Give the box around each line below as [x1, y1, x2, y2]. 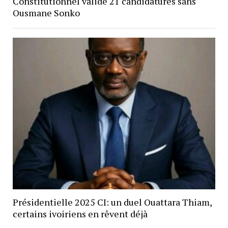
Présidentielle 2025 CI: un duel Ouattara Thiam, [12, 195, 212, 208]
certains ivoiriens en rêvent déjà [12, 207, 148, 220]
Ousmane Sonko [12, 6, 80, 19]
